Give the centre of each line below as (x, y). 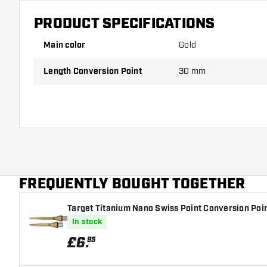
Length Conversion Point (95, 72)
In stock (87, 222)
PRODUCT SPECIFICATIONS (125, 24)
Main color (68, 45)
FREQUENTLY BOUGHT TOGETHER (132, 184)
